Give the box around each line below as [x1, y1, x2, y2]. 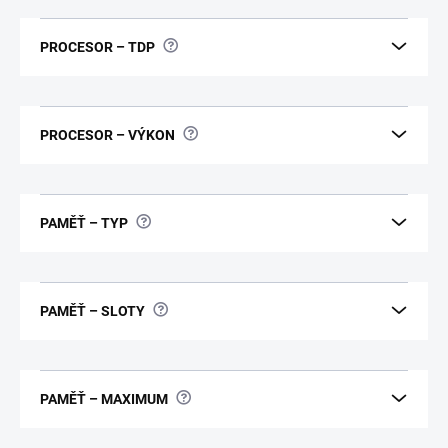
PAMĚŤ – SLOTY [40, 302, 145, 319]
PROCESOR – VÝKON [40, 126, 175, 143]
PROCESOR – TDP [40, 38, 155, 55]
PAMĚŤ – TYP [40, 214, 128, 231]
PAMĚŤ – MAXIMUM [40, 390, 168, 407]
